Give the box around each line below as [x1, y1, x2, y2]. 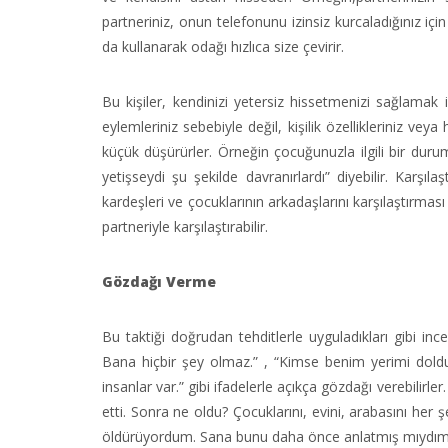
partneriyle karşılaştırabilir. [102, 217, 268, 236]
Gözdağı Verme [102, 272, 216, 291]
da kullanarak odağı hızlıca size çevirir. [102, 37, 344, 56]
